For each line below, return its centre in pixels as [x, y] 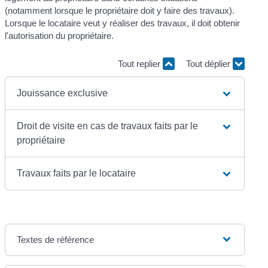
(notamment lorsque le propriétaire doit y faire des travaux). [120, 10]
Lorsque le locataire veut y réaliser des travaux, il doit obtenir [123, 23]
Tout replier [140, 64]
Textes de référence [56, 239]
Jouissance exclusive [63, 93]
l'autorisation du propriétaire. [60, 35]
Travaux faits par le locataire [77, 173]
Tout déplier [209, 64]
